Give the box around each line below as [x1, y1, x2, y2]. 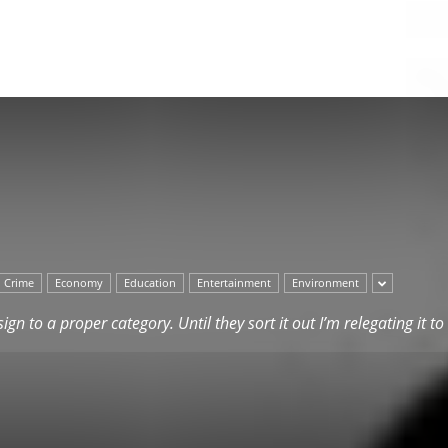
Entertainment [197, 275, 271, 290]
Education [124, 275, 176, 290]
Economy [55, 275, 103, 290]
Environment [292, 275, 359, 290]
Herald [223, 40, 266, 57]
